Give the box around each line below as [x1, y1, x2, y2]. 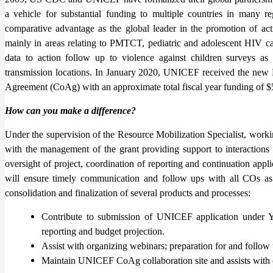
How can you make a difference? [5, 105, 136, 116]
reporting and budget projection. [41, 225, 165, 236]
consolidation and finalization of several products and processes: [5, 187, 250, 198]
